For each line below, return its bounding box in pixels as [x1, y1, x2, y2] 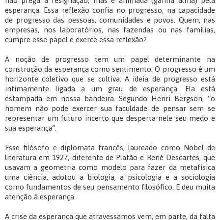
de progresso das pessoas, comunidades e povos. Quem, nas [5, 16, 215, 25]
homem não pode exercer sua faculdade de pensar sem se [5, 104, 215, 113]
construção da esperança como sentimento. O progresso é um [5, 65, 215, 74]
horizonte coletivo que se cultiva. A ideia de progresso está [5, 75, 215, 83]
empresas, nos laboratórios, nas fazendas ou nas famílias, [5, 26, 215, 34]
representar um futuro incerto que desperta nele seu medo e [5, 114, 215, 123]
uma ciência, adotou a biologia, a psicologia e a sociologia [5, 173, 215, 182]
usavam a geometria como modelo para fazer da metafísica [5, 163, 215, 172]
